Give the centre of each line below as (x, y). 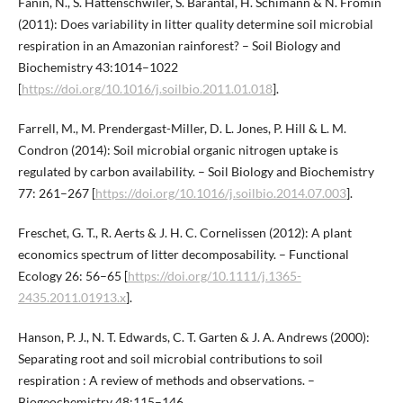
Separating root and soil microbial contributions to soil (170, 359)
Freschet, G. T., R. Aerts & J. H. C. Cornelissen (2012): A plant (184, 233)
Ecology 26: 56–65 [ (72, 276)
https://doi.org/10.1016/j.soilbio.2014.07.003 (220, 193)
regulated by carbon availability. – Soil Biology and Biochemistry (196, 172)
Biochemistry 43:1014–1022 (98, 67)
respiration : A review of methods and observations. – (166, 381)
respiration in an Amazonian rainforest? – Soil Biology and (179, 46)
